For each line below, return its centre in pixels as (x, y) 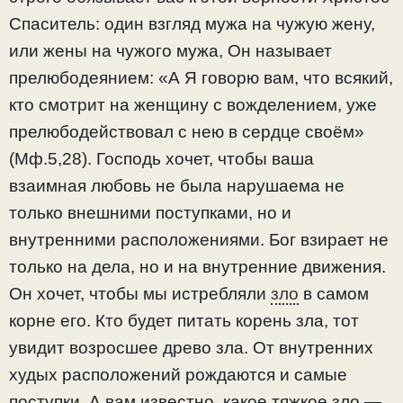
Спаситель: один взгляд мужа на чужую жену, (192, 24)
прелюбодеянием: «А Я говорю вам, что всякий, (201, 78)
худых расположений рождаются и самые (178, 375)
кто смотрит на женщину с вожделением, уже (193, 105)
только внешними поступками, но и (150, 213)
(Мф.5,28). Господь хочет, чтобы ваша (161, 159)
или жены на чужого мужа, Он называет (170, 51)
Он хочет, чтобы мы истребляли (140, 294)
